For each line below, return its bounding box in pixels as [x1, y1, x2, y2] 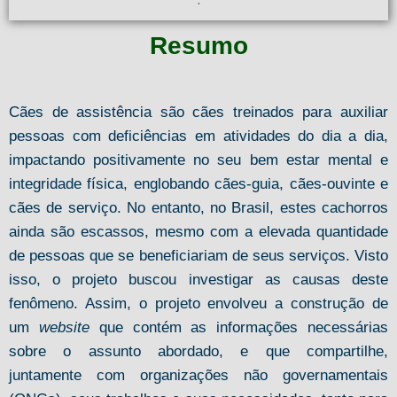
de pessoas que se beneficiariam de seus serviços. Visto [9, 247, 388, 264]
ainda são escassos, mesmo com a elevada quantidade [9, 223, 388, 240]
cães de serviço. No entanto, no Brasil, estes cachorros [9, 199, 388, 216]
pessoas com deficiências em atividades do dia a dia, [9, 128, 388, 144]
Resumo [149, 32, 248, 59]
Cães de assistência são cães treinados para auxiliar [9, 104, 388, 121]
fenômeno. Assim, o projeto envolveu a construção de [9, 295, 388, 312]
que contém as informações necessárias [89, 319, 389, 336]
